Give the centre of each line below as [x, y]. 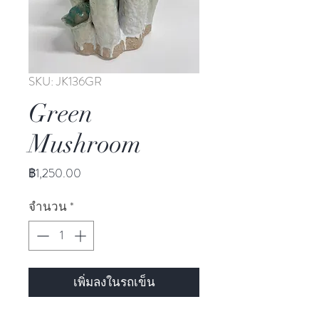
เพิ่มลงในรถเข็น [114, 282]
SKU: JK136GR [65, 82]
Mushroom [85, 144]
